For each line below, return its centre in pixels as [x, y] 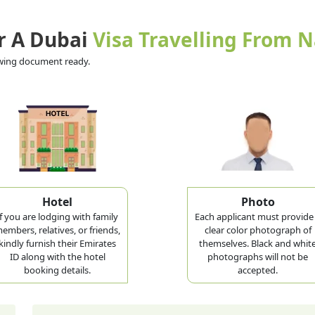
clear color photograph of [258, 230]
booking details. [57, 270]
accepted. [258, 270]
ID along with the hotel [57, 256]
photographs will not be [258, 256]
